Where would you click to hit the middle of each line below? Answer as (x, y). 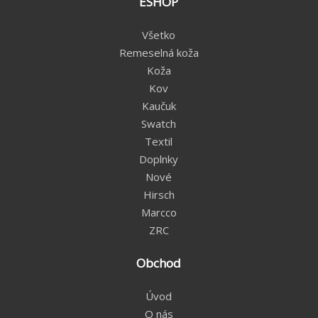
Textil (159, 141)
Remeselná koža (159, 53)
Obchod (159, 263)
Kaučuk (159, 106)
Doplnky (159, 159)
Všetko (159, 35)
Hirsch (159, 194)
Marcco (159, 212)
